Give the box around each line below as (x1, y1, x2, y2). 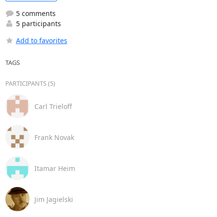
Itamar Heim (34, 163, 75, 173)
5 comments (14, 9, 56, 18)
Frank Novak (34, 132, 74, 142)
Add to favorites (15, 36, 67, 46)
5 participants (14, 19, 61, 29)
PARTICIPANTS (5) (5, 79, 55, 88)
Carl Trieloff (34, 101, 72, 111)
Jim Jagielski (34, 194, 73, 204)
